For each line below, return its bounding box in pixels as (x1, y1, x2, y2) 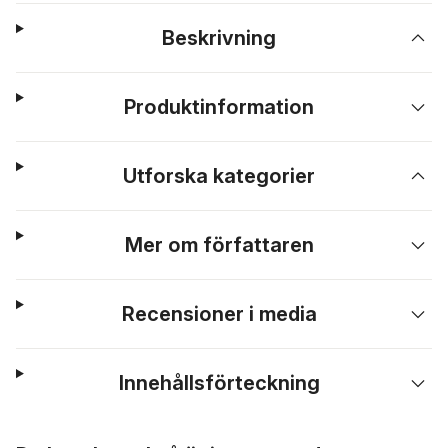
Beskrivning (162, 26, 277, 50)
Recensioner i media (121, 302, 317, 326)
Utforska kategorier (123, 164, 316, 188)
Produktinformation (124, 95, 315, 119)
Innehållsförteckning (118, 371, 320, 395)
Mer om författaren (124, 233, 314, 257)
